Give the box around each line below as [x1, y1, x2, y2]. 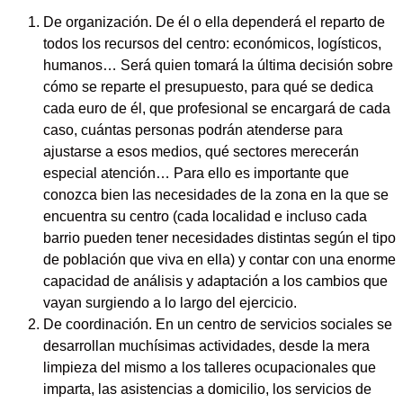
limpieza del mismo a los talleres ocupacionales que [43, 359, 376, 376]
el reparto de [301, 13, 385, 31]
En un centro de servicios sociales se [152, 316, 392, 333]
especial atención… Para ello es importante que [43, 165, 349, 182]
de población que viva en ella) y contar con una [43, 251, 347, 268]
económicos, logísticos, [229, 35, 381, 52]
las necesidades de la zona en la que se [129, 186, 389, 203]
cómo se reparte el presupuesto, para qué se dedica [43, 78, 373, 95]
